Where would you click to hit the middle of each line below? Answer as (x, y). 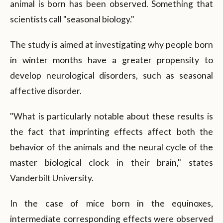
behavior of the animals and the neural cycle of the (111, 147)
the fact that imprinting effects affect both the (111, 131)
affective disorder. (46, 91)
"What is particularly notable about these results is (111, 116)
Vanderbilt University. (52, 178)
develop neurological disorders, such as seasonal (111, 75)
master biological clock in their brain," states (111, 162)
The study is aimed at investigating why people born (111, 44)
